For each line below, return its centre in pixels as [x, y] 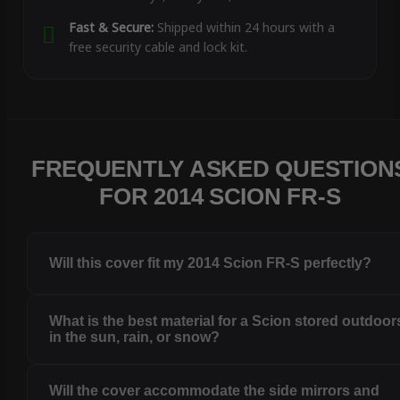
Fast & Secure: [111, 28]
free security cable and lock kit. [158, 47]
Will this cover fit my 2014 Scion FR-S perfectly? [211, 263]
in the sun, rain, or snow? [135, 337]
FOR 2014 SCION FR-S [220, 197]
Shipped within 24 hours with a [244, 28]
